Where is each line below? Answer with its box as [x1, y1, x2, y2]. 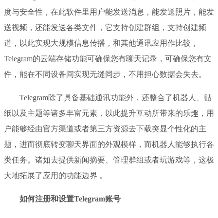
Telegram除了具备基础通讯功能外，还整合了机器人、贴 [19, 93, 212, 102]
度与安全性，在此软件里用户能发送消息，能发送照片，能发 [4, 7, 214, 16]
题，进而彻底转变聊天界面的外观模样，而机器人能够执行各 [4, 140, 214, 148]
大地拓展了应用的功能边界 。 [4, 171, 107, 180]
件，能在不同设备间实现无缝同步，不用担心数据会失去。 [4, 70, 206, 78]
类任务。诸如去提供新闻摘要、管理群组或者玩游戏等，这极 [4, 155, 214, 164]
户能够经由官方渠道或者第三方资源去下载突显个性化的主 [4, 124, 206, 133]
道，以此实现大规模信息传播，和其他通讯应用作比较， [4, 38, 199, 47]
